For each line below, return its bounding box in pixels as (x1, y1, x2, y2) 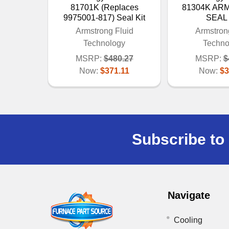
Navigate (168, 189, 211, 201)
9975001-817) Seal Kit (63, 13, 145, 22)
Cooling (174, 215, 203, 224)
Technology (83, 38, 125, 48)
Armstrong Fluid (75, 26, 133, 35)
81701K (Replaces (70, 3, 139, 12)
